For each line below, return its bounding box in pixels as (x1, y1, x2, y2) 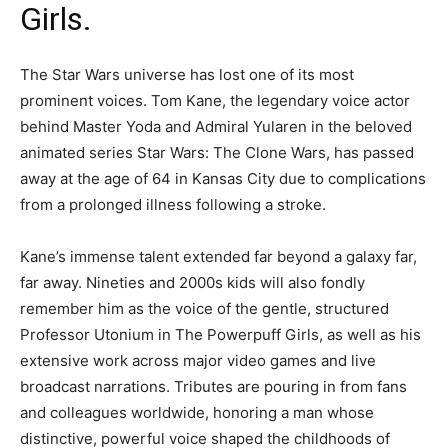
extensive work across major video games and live (20, 350, 376, 370)
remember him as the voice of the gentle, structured (20, 298, 389, 318)
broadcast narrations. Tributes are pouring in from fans (20, 376, 407, 396)
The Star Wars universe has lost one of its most (20, 64, 354, 84)
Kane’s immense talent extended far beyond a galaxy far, (20, 246, 417, 266)
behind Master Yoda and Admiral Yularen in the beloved (20, 116, 412, 136)
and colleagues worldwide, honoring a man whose (20, 402, 374, 422)
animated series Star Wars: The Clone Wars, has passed (20, 142, 414, 162)
